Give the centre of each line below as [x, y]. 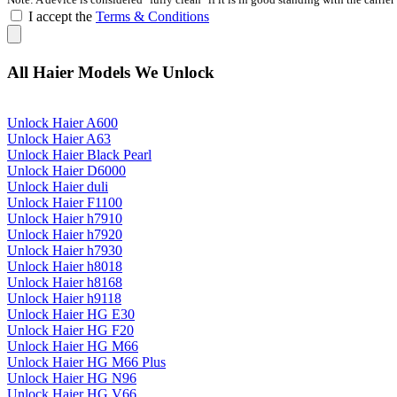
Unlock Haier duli [58, 187]
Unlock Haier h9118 [64, 299]
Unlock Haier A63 [59, 139]
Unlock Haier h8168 [65, 283]
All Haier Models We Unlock [111, 73]
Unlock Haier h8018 [65, 267]
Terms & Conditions [152, 16]
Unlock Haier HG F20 [70, 331]
